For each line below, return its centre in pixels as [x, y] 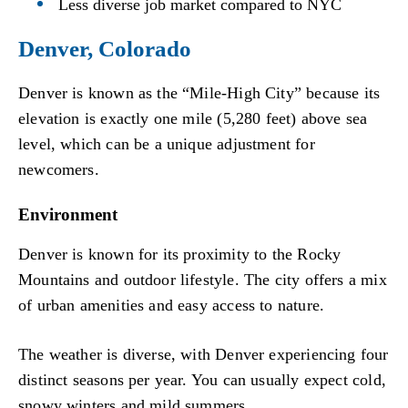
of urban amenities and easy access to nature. [172, 306]
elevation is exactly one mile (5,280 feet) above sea [193, 118]
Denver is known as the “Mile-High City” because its [199, 92]
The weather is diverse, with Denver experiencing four [204, 354]
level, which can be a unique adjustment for [167, 143]
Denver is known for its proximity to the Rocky [180, 255]
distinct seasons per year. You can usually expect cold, [202, 379]
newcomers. [59, 169]
